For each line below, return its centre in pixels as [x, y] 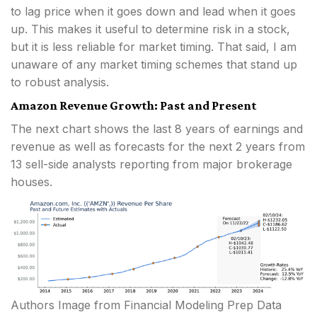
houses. [31, 182]
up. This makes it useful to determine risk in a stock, [150, 29]
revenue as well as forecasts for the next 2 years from [158, 147]
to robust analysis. [60, 82]
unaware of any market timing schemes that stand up [154, 65]
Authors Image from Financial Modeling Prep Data [146, 305]
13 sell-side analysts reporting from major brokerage [151, 165]
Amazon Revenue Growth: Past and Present [134, 106]
